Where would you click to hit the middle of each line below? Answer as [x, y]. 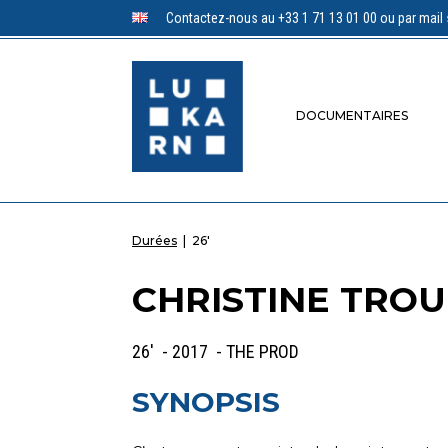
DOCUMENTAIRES [351, 116]
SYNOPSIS [206, 401]
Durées [154, 240]
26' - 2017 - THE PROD [215, 351]
